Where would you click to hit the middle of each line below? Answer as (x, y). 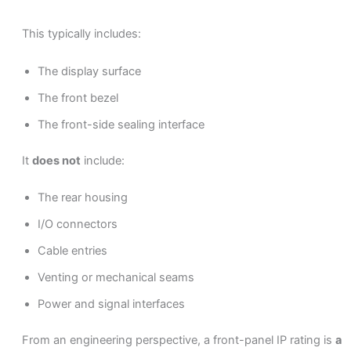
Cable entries (72, 251)
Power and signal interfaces (111, 304)
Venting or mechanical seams (116, 278)
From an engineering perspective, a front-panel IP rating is (178, 340)
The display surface (89, 71)
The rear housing (82, 198)
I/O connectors (77, 224)
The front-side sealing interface (121, 124)
